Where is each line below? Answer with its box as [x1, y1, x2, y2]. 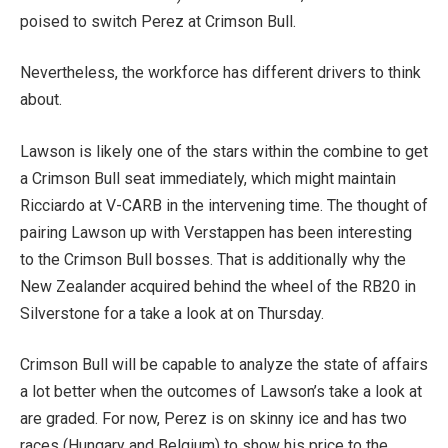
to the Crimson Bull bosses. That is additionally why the [20, 249, 406, 269]
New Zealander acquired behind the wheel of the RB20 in [20, 276, 416, 296]
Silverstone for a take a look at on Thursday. [20, 303, 324, 323]
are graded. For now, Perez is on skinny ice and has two [20, 409, 407, 429]
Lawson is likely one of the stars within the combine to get [20, 141, 428, 161]
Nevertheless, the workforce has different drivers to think [20, 63, 421, 83]
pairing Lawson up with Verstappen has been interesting [20, 222, 412, 242]
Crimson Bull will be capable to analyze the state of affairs [20, 355, 428, 375]
